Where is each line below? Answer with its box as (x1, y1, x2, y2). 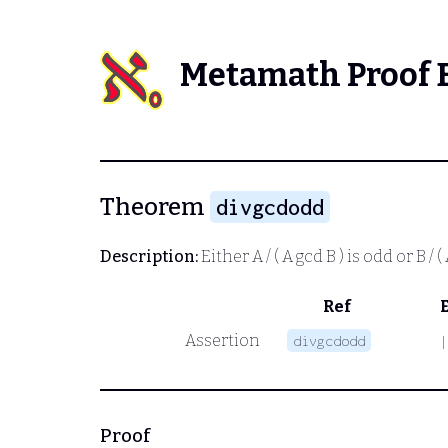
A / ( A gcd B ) (252, 246, 344, 266)
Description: (100, 246, 198, 266)
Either (198, 246, 252, 266)
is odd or (344, 246, 416, 266)
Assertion (184, 330, 260, 350)
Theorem (100, 193, 210, 221)
